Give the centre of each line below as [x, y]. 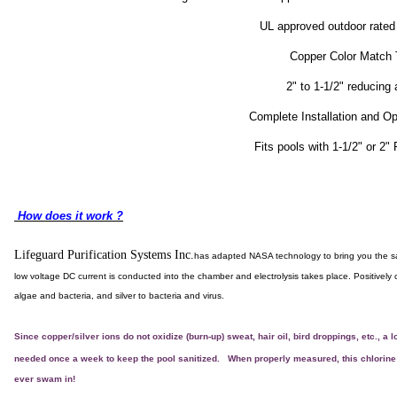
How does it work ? [69, 215]
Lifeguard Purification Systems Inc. [104, 254]
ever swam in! [45, 378]
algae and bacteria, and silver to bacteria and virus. [119, 295]
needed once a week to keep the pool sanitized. [117, 358]
